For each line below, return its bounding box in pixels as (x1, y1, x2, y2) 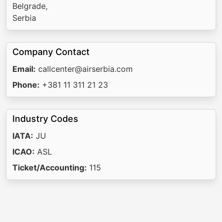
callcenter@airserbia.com (36, 64, 133, 74)
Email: (12, 64, 36, 74)
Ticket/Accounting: (12, 163, 87, 172)
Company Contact (12, 47, 90, 57)
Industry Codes (12, 113, 78, 124)
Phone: (12, 80, 40, 90)
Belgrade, (12, 1, 48, 11)
